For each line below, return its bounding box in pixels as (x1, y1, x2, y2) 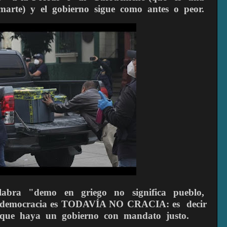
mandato (124, 210, 161, 221)
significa (132, 187, 166, 198)
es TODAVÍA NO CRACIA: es (50, 199, 180, 210)
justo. (166, 210, 189, 221)
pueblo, (173, 187, 205, 198)
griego (81, 187, 107, 198)
